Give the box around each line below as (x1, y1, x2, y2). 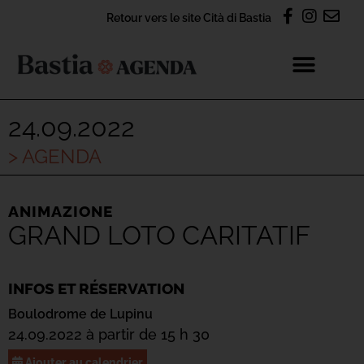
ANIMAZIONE (8, 202, 113, 220)
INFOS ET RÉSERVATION (8, 279, 184, 297)
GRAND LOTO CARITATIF (8, 220, 310, 250)
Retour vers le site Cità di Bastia (106, 11, 271, 24)
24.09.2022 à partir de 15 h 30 (8, 326, 210, 343)
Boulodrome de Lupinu (8, 306, 153, 322)
